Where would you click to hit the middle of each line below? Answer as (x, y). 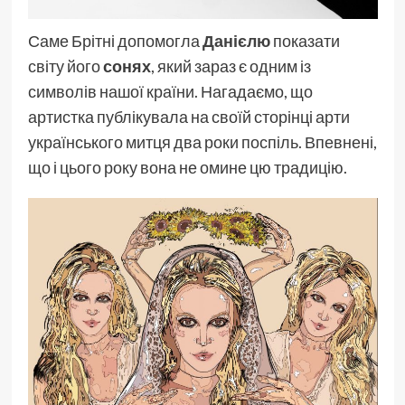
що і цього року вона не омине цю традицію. (187, 167)
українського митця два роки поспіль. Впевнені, (202, 141)
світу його (65, 66)
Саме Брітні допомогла (115, 40)
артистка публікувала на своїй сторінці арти (188, 116)
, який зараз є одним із (231, 66)
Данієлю (236, 40)
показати (305, 40)
